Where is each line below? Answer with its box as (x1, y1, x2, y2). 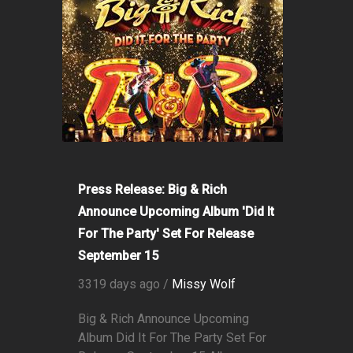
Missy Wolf (172, 277, 236, 292)
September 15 (78, 248, 158, 264)
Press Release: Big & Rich (78, 182, 227, 198)
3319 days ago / (78, 277, 172, 292)
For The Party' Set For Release (78, 226, 254, 242)
